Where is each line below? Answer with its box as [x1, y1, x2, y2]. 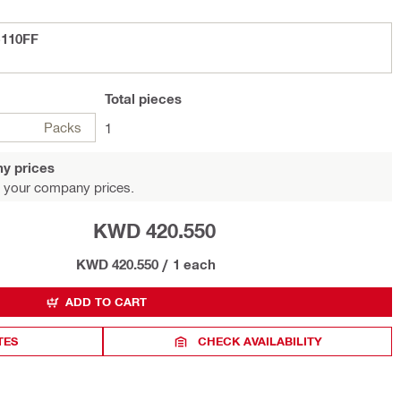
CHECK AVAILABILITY [198, 334, 323, 348]
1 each [173, 256, 216, 272]
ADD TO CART [65, 294, 147, 309]
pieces [135, 90, 182, 107]
